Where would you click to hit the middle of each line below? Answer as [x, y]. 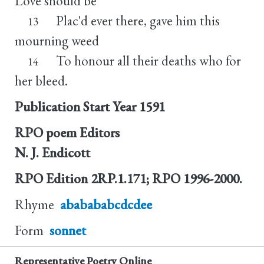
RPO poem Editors [67, 132]
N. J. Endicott [52, 152]
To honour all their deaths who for [148, 60]
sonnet [67, 230]
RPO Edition [51, 178]
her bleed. [41, 80]
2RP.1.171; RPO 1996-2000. [166, 178]
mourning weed [57, 40]
